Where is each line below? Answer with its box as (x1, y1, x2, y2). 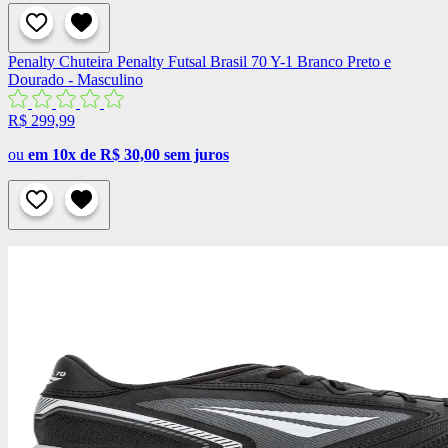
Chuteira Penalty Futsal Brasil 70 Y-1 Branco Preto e (59, 53, 391, 71)
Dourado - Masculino (8, 71, 143, 89)
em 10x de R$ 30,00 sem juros (28, 146, 229, 164)
